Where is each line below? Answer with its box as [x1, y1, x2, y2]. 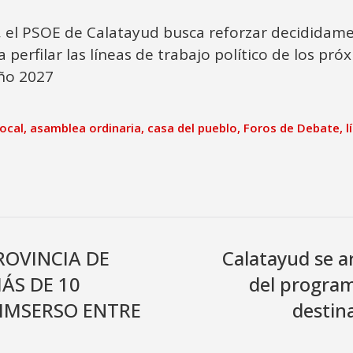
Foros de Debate [243, 119, 340, 136]
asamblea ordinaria [30, 119, 141, 136]
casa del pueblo [147, 119, 237, 136]
